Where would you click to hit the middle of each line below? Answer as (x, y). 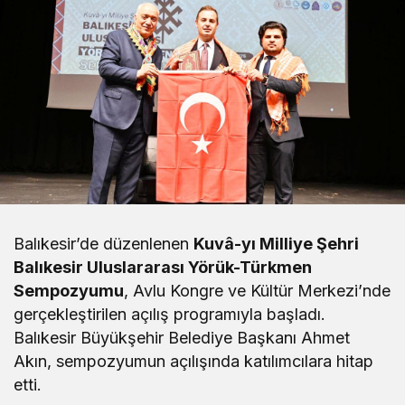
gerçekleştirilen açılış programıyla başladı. (170, 314)
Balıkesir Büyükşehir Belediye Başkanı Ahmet (182, 338)
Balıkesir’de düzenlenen (104, 244)
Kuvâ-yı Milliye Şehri (277, 244)
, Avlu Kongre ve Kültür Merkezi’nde (258, 291)
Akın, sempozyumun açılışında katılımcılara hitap (194, 361)
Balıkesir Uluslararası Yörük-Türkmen (163, 267)
